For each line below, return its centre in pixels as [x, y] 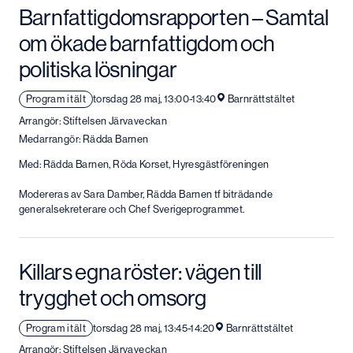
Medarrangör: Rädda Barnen [84, 138]
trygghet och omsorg [112, 298]
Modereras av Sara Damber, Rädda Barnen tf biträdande [145, 194]
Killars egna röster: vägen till [140, 272]
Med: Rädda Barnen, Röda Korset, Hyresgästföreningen [144, 163]
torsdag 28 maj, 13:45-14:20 [154, 327]
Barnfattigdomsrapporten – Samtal [173, 17]
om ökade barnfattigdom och [147, 43]
